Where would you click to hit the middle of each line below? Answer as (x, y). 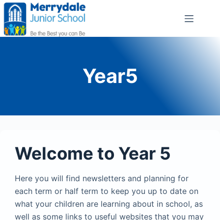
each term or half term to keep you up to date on (107, 191)
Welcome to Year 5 (93, 153)
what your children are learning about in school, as (109, 204)
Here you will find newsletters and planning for (102, 178)
